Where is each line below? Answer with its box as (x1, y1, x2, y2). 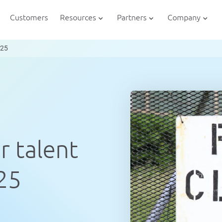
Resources (59, 12, 96, 22)
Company (167, 12, 201, 22)
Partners (116, 12, 147, 22)
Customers (9, 12, 48, 22)
